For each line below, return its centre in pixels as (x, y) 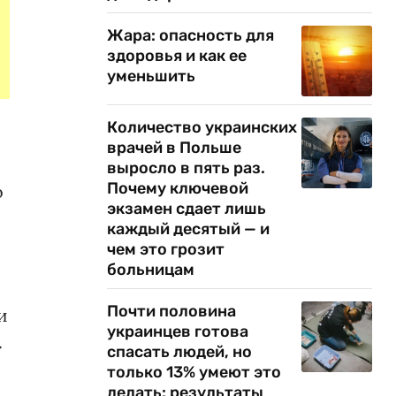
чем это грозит (166, 249)
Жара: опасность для (190, 35)
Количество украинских (202, 127)
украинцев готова (178, 331)
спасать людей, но (179, 352)
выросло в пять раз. (186, 168)
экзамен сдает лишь (187, 209)
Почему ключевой (178, 188)
